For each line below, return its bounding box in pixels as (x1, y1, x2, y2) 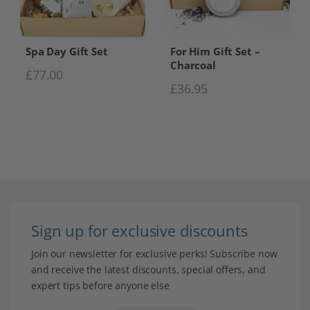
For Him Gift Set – (170, 44, 260, 58)
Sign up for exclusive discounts (31, 220, 248, 241)
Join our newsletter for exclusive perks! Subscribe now (31, 246, 277, 260)
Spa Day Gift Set (26, 44, 108, 58)
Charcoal (170, 57, 216, 72)
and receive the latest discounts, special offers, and (31, 262, 266, 276)
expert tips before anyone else (31, 278, 170, 292)
